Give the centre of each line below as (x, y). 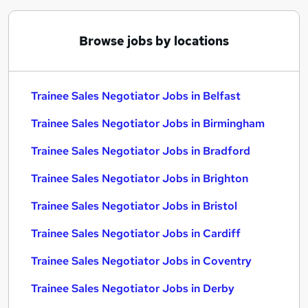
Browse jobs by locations (154, 41)
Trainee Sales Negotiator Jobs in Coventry (141, 261)
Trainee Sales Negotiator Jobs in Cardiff (136, 233)
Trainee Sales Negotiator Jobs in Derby (133, 288)
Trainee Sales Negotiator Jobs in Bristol (134, 206)
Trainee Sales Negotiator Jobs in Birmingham (148, 123)
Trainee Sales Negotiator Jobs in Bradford (141, 151)
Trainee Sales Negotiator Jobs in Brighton (140, 178)
